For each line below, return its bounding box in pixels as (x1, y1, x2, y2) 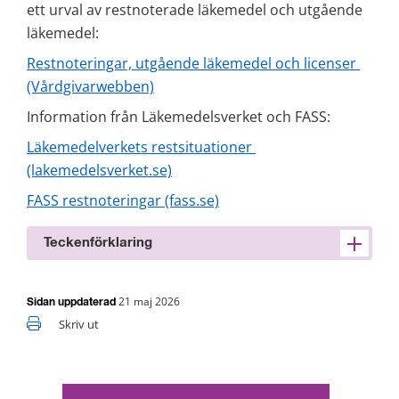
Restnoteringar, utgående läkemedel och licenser (27, 53, 356, 73)
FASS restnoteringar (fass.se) (27, 190, 219, 210)
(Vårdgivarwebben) (27, 76, 154, 96)
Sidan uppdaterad (27, 297, 118, 308)
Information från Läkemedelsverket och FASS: (27, 106, 330, 126)
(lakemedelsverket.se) (27, 159, 172, 180)
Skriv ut (59, 315, 99, 332)
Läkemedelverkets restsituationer (27, 136, 252, 157)
